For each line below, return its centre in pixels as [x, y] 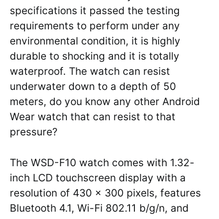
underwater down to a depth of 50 [93, 87]
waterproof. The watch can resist [90, 71]
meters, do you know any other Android [105, 102]
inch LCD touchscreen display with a [98, 178]
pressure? [34, 132]
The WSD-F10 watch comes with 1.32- [102, 163]
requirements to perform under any [95, 26]
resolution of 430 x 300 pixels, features [105, 193]
